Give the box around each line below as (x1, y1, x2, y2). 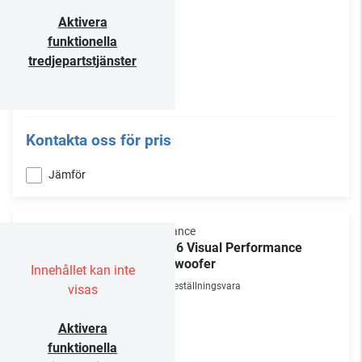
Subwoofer (152, 256, 216, 271)
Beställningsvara (168, 280, 241, 292)
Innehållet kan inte (30, 263, 135, 278)
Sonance (152, 225, 196, 238)
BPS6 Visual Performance (152, 240, 302, 255)
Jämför (48, 168, 86, 181)
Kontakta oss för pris (26, 131, 171, 149)
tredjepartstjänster (28, 53, 137, 69)
